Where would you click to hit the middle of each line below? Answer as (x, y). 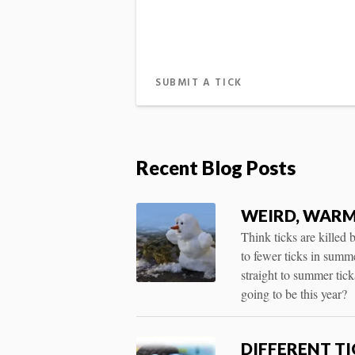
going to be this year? (294, 293)
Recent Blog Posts (216, 167)
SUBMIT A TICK (199, 83)
